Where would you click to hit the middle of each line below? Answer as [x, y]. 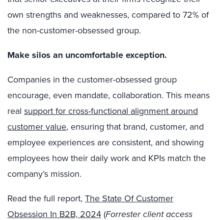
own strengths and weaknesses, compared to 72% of [108, 15]
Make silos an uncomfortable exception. [87, 55]
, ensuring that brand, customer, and [135, 127]
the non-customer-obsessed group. [74, 30]
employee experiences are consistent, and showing [106, 142]
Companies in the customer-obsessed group [92, 80]
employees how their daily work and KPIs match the [107, 158]
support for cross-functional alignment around [111, 111]
